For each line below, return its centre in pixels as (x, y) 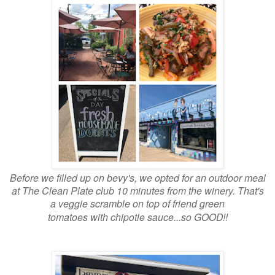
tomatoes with (79, 217)
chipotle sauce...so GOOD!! (169, 216)
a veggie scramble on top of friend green (137, 203)
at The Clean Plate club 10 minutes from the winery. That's (137, 190)
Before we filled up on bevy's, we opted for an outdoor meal (137, 177)
